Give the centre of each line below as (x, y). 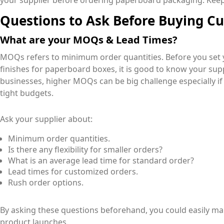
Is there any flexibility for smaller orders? (85, 150)
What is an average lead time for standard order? (101, 161)
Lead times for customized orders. (73, 172)
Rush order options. (46, 183)
